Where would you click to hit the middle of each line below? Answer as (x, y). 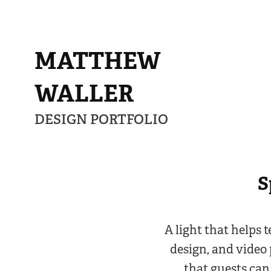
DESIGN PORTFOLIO (101, 119)
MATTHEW (97, 61)
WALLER (84, 93)
